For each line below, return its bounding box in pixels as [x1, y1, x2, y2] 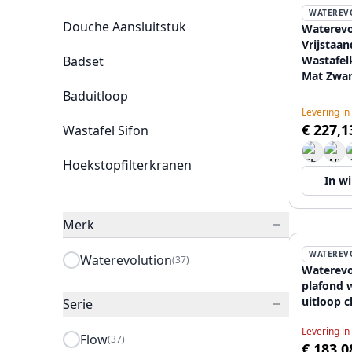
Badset [63, 53, 104, 70]
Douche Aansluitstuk [63, 18, 186, 35]
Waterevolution [79, 251, 172, 269]
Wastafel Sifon [63, 122, 148, 139]
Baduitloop [63, 87, 128, 104]
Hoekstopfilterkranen [63, 156, 192, 174]
